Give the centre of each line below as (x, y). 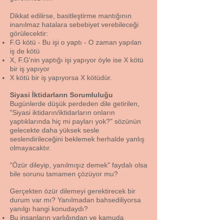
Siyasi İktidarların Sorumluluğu (61, 95)
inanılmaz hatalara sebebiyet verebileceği (74, 25)
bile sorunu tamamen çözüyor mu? (64, 174)
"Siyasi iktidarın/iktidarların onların (62, 112)
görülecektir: (29, 33)
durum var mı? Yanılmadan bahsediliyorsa (75, 200)
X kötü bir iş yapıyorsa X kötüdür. (64, 78)
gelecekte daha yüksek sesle (55, 130)
